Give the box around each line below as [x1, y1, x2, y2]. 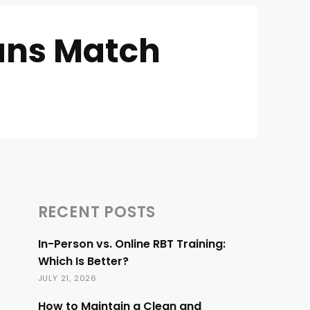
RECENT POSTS [37, 201, 156, 223]
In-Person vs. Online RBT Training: [37, 236, 226, 252]
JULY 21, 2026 [37, 273, 98, 284]
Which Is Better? [37, 253, 131, 269]
